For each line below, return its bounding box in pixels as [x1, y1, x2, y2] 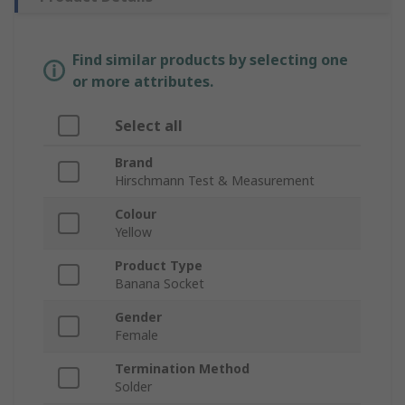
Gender [115, 308, 162, 326]
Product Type [115, 257, 202, 275]
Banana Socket [115, 275, 204, 293]
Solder [115, 378, 152, 396]
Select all [115, 116, 183, 137]
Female [115, 326, 158, 344]
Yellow [115, 223, 152, 241]
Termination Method [115, 360, 250, 378]
